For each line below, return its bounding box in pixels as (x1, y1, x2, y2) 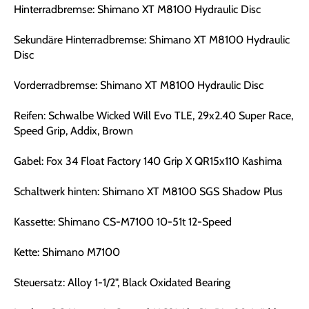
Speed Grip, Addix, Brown (14, 124, 133, 137)
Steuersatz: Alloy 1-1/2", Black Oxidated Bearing (14, 276, 230, 289)
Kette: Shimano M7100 (14, 246, 120, 259)
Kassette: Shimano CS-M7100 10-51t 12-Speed (14, 215, 232, 228)
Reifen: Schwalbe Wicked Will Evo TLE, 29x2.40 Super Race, (14, 109, 293, 122)
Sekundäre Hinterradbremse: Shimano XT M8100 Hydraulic (14, 33, 290, 46)
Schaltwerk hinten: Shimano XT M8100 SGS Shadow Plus (14, 185, 283, 198)
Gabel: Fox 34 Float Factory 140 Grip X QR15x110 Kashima (14, 154, 282, 168)
